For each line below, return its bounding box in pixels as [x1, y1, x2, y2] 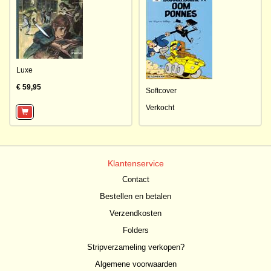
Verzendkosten [109, 209, 162, 218]
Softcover [146, 87, 177, 95]
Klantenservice [107, 158, 164, 168]
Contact [122, 175, 149, 184]
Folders [122, 226, 149, 235]
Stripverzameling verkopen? [87, 243, 184, 252]
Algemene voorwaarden [94, 260, 177, 269]
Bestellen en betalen [100, 192, 171, 201]
